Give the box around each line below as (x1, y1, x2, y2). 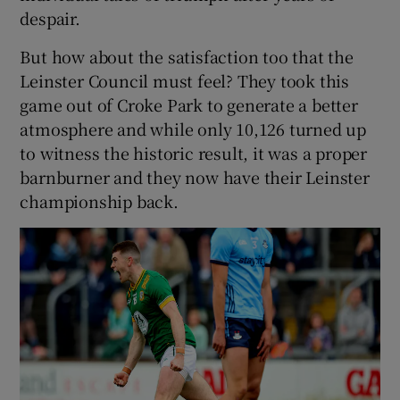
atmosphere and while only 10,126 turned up (20, 116, 367, 140)
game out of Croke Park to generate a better (20, 92, 358, 116)
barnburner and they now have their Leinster (20, 164, 370, 188)
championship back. (20, 188, 179, 212)
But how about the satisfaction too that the (20, 44, 354, 68)
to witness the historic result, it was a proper (20, 140, 368, 164)
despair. (20, 5, 80, 29)
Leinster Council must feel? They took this (20, 68, 350, 92)
